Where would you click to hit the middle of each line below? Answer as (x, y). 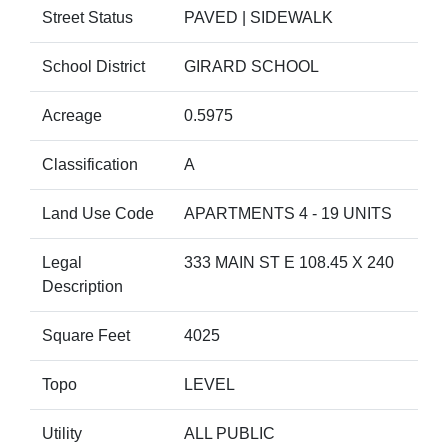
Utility (62, 433)
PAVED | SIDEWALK (258, 17)
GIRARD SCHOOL (251, 66)
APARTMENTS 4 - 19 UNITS (288, 213)
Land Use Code (98, 213)
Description (82, 286)
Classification (90, 164)
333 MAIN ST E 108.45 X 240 (289, 262)
